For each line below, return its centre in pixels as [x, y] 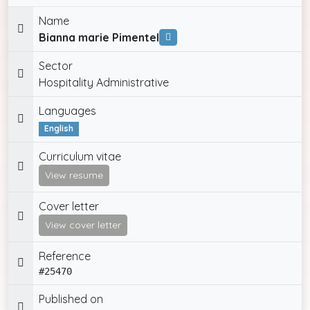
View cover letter [83, 225]
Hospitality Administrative [104, 83]
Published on [71, 299]
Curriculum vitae [80, 156]
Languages [67, 111]
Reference [65, 256]
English [58, 129]
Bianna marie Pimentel [99, 38]
